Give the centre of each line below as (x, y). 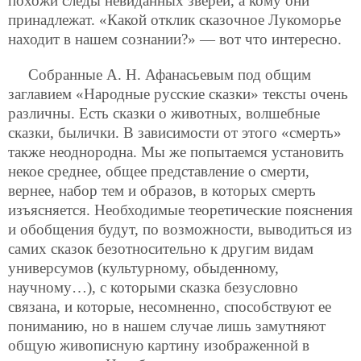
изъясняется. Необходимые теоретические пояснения (180, 210)
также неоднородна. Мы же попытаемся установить (176, 151)
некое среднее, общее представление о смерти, (159, 171)
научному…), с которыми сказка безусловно (153, 287)
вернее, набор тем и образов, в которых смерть (162, 190)
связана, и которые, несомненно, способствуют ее (170, 306)
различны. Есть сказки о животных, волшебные (164, 113)
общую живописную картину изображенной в (159, 345)
